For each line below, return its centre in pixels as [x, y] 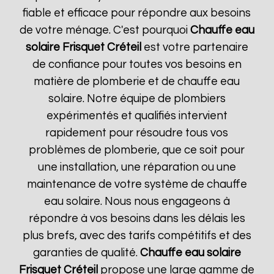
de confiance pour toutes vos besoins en [137, 65]
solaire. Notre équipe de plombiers [137, 99]
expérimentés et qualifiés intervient [137, 116]
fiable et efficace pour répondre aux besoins [137, 13]
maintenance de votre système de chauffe [137, 184]
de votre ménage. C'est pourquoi [105, 30]
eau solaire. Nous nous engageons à [137, 202]
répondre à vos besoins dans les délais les [137, 219]
